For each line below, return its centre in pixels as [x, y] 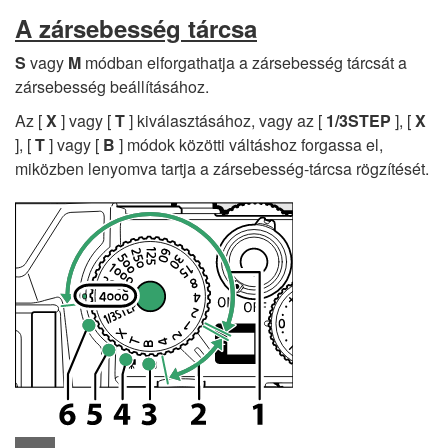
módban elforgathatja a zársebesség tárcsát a [244, 62]
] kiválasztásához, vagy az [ [225, 120]
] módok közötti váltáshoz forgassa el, [249, 144]
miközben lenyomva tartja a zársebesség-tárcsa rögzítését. [222, 168]
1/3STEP [358, 120]
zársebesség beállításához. [112, 86]
